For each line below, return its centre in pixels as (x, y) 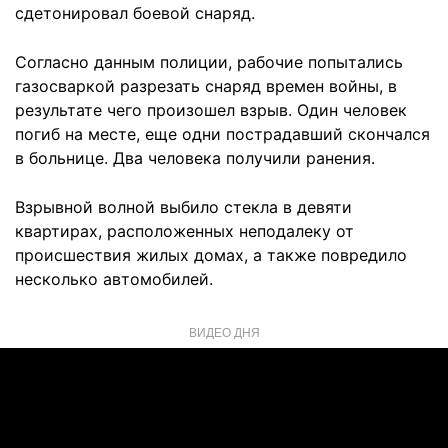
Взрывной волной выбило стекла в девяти (183, 207)
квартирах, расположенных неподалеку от (184, 231)
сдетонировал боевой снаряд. (135, 13)
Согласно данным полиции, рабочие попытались (209, 62)
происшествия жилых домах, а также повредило (211, 255)
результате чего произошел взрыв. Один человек (211, 110)
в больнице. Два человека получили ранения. (195, 158)
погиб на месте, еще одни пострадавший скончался (222, 134)
